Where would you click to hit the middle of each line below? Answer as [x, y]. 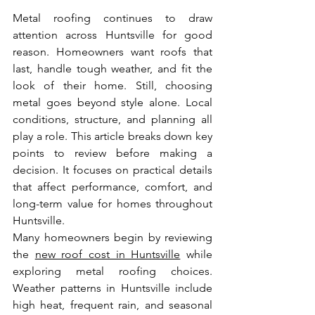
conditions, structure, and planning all [112, 120]
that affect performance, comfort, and [112, 187]
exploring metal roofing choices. [112, 271]
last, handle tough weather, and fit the [112, 69]
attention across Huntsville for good [112, 35]
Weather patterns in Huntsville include [112, 288]
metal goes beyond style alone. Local [112, 103]
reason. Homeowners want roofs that [112, 52]
